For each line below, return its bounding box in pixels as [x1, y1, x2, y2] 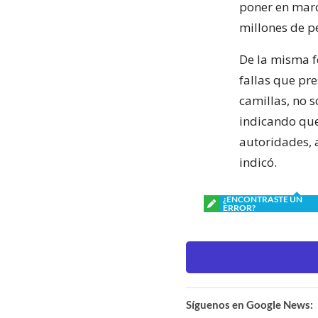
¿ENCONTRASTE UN [223, 193, 302, 204]
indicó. [239, 153, 277, 170]
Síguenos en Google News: [186, 297, 313, 311]
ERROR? [223, 202, 256, 213]
